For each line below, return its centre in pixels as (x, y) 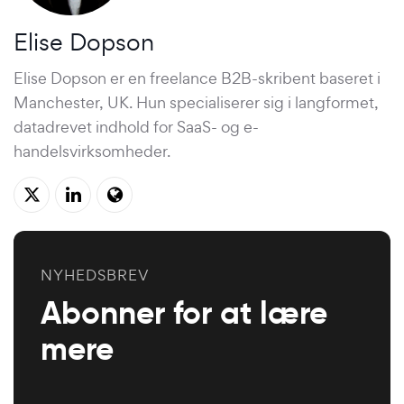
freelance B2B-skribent (233, 78)
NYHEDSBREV (95, 275)
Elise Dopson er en (82, 78)
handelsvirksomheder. (92, 151)
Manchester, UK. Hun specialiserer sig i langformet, (196, 103)
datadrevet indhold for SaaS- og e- (136, 127)
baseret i (348, 78)
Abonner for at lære (184, 313)
